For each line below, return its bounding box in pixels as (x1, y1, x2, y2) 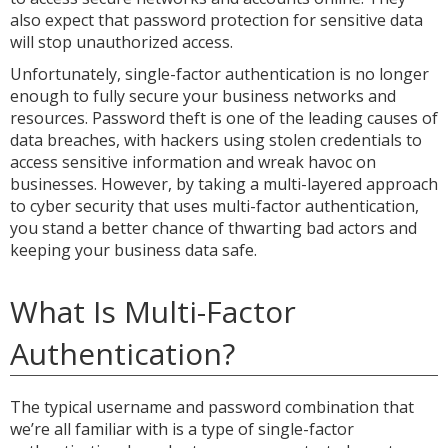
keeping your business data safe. (10, 239, 257, 261)
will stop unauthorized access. (10, 31, 233, 53)
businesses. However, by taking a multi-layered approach (10, 173, 438, 195)
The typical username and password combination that (10, 396, 414, 418)
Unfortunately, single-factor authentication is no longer (10, 63, 429, 85)
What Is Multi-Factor (10, 291, 296, 332)
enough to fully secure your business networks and (10, 85, 396, 107)
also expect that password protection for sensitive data (10, 9, 423, 31)
